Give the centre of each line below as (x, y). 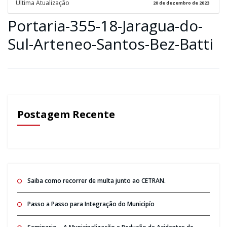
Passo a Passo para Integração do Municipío (91, 204)
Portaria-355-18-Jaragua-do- (105, 25)
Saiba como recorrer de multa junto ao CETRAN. (96, 180)
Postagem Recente (66, 114)
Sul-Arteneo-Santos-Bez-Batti (110, 44)
